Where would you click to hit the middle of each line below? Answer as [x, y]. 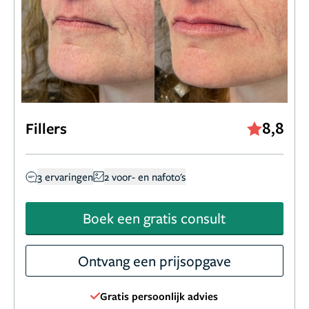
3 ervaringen [65, 177]
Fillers [46, 128]
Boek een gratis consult [154, 218]
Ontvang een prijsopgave [154, 261]
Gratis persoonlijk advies [159, 296]
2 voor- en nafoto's [145, 177]
